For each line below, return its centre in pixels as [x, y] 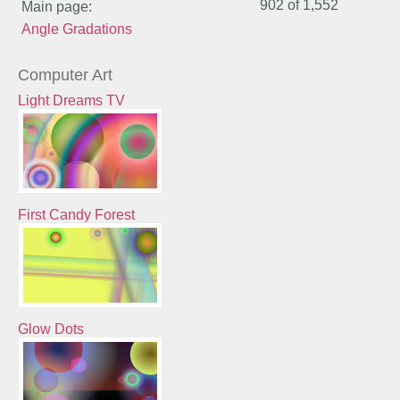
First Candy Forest [76, 214]
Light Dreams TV [71, 100]
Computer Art [65, 75]
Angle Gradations [77, 29]
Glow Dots [50, 329]
